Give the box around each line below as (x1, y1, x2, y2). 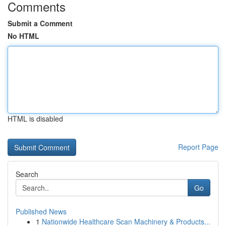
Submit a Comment (8, 18, 73, 28)
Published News (16, 206, 67, 216)
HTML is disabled (8, 114, 63, 124)
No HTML (8, 31, 39, 41)
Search (16, 169, 38, 179)
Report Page (178, 142, 218, 152)
